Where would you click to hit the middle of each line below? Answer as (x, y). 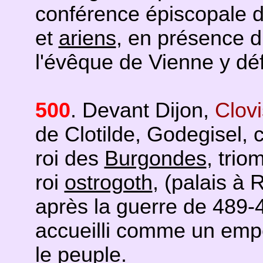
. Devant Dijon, (142, 110)
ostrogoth (108, 183)
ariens (87, 38)
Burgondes (155, 159)
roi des (70, 159)
